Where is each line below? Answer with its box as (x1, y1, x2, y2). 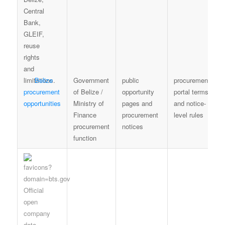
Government (73, 75, 109, 85)
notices (122, 121, 143, 131)
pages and (122, 98, 152, 108)
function (73, 133, 96, 143)
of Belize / (73, 86, 103, 96)
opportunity (122, 86, 154, 96)
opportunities (23, 98, 61, 108)
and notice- (173, 98, 206, 108)
